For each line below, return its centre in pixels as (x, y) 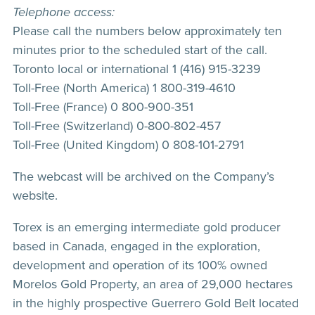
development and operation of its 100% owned (140, 265)
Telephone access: (64, 12)
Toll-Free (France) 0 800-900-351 (103, 107)
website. (35, 195)
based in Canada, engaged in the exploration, (136, 246)
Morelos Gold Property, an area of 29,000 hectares (153, 284)
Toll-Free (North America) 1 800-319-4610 (124, 88)
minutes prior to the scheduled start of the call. (140, 50)
